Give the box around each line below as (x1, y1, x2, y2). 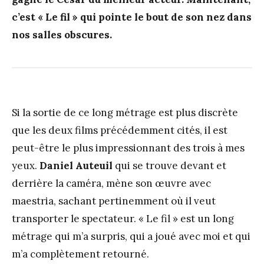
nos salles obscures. (12, 28, 112, 41)
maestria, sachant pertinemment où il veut (12, 194, 216, 207)
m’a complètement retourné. (12, 247, 149, 260)
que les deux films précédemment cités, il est (12, 123, 227, 137)
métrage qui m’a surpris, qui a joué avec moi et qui (12, 229, 250, 243)
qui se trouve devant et (113, 159, 226, 172)
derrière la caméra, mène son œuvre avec (12, 176, 211, 190)
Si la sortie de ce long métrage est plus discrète (12, 105, 238, 119)
